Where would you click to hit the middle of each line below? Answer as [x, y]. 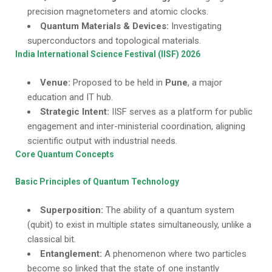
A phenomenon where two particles [174, 254]
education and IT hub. [70, 97]
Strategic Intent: [75, 112]
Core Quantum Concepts [65, 154]
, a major [205, 83]
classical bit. [52, 239]
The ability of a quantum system [169, 210]
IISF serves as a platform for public [181, 112]
